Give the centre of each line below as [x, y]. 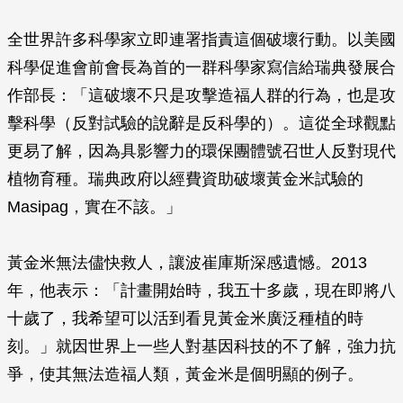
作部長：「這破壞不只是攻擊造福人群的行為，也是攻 [201, 95]
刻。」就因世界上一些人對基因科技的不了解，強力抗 [201, 346]
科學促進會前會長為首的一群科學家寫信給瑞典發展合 [201, 67]
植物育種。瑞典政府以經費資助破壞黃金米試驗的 [185, 179]
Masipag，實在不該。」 [94, 207]
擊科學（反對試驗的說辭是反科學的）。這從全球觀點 [201, 123]
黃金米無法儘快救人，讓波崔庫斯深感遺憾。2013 [187, 263]
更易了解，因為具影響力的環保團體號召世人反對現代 [201, 151]
